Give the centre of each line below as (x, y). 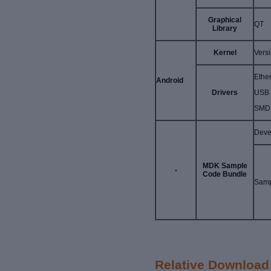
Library (225, 29)
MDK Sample (225, 166)
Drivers (225, 93)
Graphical (225, 20)
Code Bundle (225, 175)
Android (170, 81)
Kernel (225, 53)
